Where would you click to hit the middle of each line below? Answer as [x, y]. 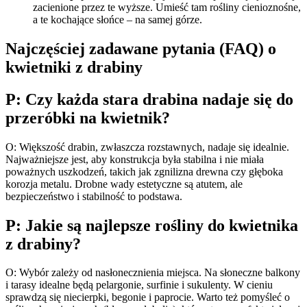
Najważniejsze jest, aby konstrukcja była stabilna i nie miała [135, 159]
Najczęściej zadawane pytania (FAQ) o [141, 48]
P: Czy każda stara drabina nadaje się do [149, 99]
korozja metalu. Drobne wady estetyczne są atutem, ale [124, 184]
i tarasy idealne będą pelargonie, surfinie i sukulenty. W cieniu [139, 285]
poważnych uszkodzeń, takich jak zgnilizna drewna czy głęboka [144, 171]
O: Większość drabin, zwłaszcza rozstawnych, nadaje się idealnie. [147, 147]
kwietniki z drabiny [74, 67]
